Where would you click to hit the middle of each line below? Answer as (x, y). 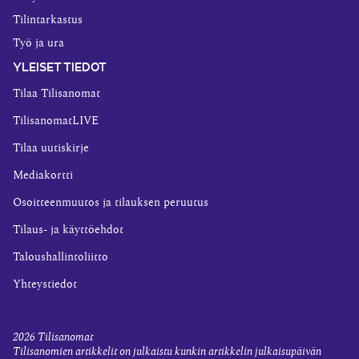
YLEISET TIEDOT (60, 66)
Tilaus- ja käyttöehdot (68, 230)
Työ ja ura (38, 44)
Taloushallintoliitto (61, 258)
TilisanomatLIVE (56, 121)
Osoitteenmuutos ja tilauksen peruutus (111, 203)
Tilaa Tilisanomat (56, 94)
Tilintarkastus (48, 20)
